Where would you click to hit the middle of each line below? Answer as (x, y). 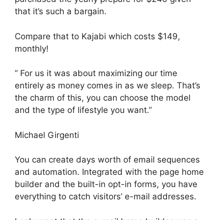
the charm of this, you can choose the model (103, 98)
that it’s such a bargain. (61, 11)
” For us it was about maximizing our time (96, 73)
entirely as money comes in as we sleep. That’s (108, 85)
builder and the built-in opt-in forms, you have (106, 184)
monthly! (32, 48)
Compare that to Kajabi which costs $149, (97, 36)
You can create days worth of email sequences (107, 160)
